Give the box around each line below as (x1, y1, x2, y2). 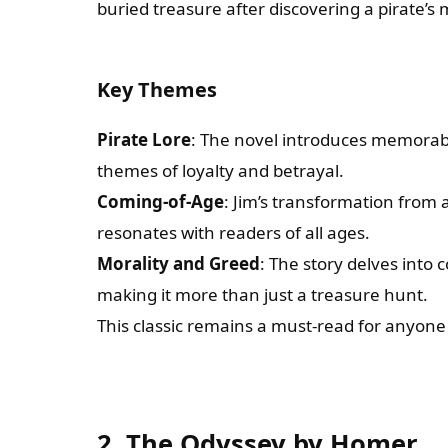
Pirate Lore (97, 128, 191, 151)
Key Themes (97, 76, 217, 103)
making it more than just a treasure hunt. (97, 283, 428, 306)
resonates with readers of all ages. (97, 221, 370, 244)
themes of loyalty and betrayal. (97, 159, 344, 182)
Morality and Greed (97, 252, 260, 275)
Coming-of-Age (97, 190, 224, 213)
